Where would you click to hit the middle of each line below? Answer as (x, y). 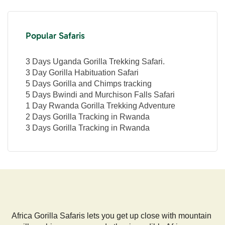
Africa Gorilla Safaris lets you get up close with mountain (112, 216)
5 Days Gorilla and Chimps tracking (89, 84)
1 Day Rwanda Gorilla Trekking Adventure (100, 106)
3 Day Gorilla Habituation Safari (82, 73)
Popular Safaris (55, 36)
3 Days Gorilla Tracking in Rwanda (88, 128)
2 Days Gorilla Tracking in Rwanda (88, 117)
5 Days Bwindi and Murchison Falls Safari (100, 95)
